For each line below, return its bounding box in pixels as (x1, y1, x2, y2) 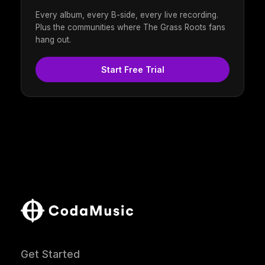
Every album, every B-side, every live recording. (35, 10, 218, 20)
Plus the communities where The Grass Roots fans (35, 22, 225, 33)
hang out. (35, 35, 71, 45)
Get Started (21, 248, 80, 260)
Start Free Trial (101, 64, 164, 75)
